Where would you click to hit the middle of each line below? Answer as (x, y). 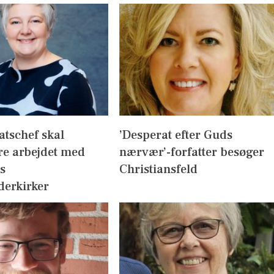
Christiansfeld (158, 169)
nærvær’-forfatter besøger (191, 152)
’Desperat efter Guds (176, 135)
